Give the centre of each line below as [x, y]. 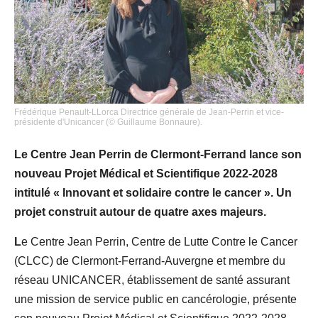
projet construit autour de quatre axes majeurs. [140, 212]
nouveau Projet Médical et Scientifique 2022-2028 [146, 173]
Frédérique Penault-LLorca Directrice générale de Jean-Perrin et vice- [149, 112]
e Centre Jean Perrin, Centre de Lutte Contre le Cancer [159, 241]
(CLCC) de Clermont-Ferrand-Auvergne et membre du [150, 261]
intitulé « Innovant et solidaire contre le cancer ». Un [153, 192]
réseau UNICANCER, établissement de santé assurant [152, 280]
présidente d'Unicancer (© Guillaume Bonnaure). [108, 122]
